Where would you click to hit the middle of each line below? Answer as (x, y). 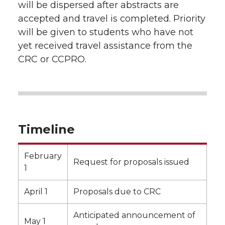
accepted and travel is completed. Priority (112, 19)
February (43, 156)
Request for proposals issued (131, 162)
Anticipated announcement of (134, 215)
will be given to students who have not (106, 32)
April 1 (36, 192)
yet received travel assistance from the (105, 46)
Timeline (46, 129)
